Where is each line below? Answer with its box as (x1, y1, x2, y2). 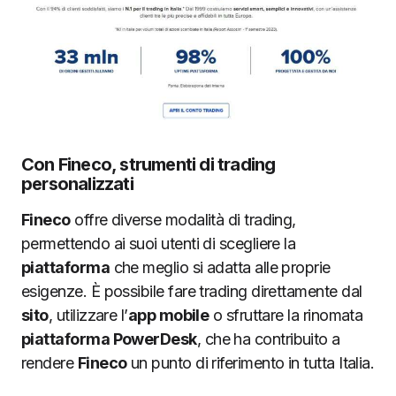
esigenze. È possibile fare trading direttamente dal (21, 281, 362, 301)
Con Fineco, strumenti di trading (21, 153, 276, 175)
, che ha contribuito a (196, 329, 340, 348)
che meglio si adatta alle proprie (110, 257, 331, 277)
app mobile (127, 305, 209, 324)
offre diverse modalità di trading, (70, 209, 296, 229)
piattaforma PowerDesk (21, 329, 197, 348)
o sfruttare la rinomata (209, 305, 363, 324)
